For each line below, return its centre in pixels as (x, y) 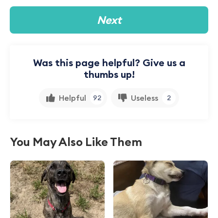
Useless (145, 98)
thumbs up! (109, 74)
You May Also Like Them (76, 141)
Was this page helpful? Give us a (109, 62)
